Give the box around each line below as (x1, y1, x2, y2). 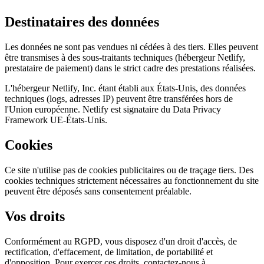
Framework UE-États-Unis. (5, 114, 107, 125)
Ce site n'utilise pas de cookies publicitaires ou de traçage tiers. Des (5, 164, 253, 175)
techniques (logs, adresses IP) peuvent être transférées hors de (5, 93, 233, 104)
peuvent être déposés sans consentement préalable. (5, 186, 192, 196)
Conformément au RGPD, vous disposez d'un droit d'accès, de (5, 236, 237, 246)
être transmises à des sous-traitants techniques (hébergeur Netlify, (5, 52, 245, 62)
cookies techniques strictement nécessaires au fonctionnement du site (5, 175, 259, 186)
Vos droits (5, 208, 65, 224)
